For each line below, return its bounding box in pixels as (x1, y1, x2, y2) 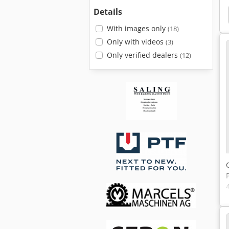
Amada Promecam (38, 9, 112, 20)
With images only (106, 24, 168, 33)
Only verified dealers (106, 50, 180, 60)
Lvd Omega (168, 9, 214, 20)
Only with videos (106, 37, 166, 47)
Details (94, 6, 122, 17)
